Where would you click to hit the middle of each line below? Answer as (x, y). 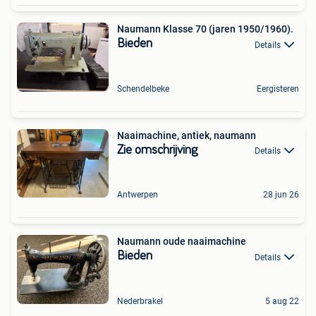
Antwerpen (138, 195)
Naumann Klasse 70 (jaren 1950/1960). (205, 29)
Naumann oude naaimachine (182, 242)
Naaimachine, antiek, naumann (187, 135)
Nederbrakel (140, 301)
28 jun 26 (281, 195)
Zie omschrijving (157, 150)
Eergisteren (278, 89)
